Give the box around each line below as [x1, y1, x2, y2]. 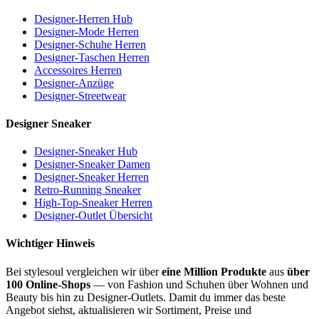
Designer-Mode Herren [34, 25, 139, 38]
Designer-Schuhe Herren [34, 38, 146, 51]
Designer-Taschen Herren [34, 51, 150, 63]
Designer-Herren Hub [34, 12, 132, 25]
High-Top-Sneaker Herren [34, 197, 152, 209]
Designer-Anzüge [34, 76, 114, 89]
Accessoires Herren [34, 63, 122, 76]
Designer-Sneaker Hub [34, 145, 137, 158]
